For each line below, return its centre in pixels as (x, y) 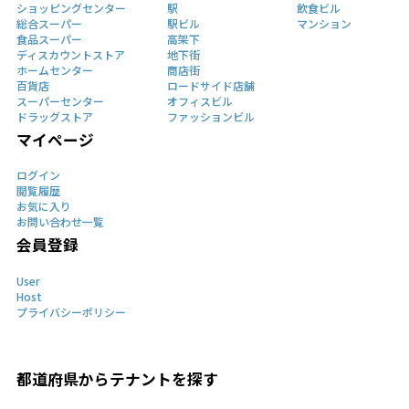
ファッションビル (211, 116)
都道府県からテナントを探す (117, 378)
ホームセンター (54, 69)
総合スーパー (49, 23)
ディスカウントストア (70, 54)
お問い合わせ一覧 (60, 222)
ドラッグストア (54, 116)
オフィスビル (200, 100)
